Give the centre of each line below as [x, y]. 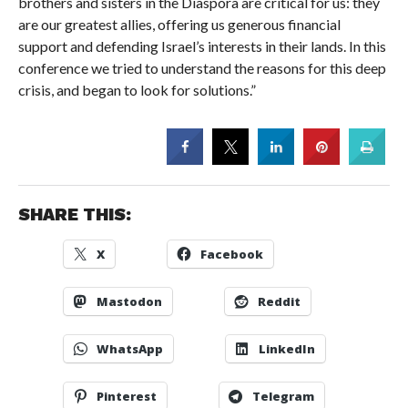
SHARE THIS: [74, 214]
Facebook [231, 254]
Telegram [283, 396]
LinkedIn [286, 348]
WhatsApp [129, 348]
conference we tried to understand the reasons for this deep [202, 68]
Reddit [279, 301]
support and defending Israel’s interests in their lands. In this [202, 46]
